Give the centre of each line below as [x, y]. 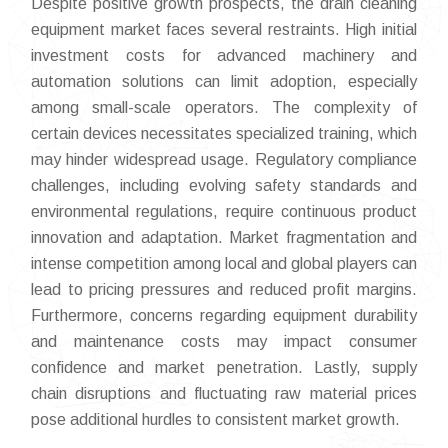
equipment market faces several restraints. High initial [224, 30]
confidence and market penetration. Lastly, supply [224, 368]
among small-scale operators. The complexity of [224, 108]
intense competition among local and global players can [224, 264]
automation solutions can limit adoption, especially [224, 82]
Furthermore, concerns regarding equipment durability [224, 316]
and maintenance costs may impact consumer [224, 342]
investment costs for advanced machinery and [224, 56]
